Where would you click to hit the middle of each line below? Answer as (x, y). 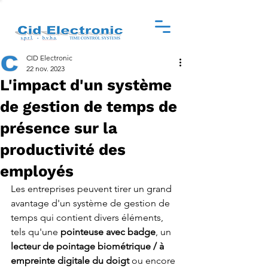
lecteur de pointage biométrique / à (89, 246)
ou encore (155, 261)
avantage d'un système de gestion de (92, 203)
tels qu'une (36, 232)
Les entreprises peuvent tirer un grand (92, 189)
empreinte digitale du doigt (71, 261)
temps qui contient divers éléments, (88, 217)
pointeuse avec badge (108, 232)
